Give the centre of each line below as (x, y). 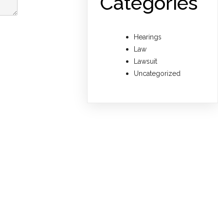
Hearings (148, 37)
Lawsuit (146, 61)
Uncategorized (157, 73)
